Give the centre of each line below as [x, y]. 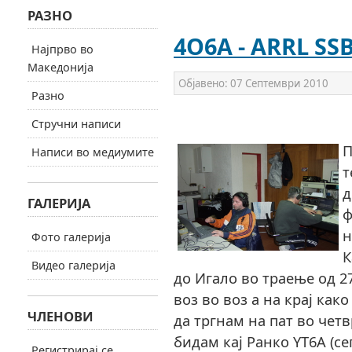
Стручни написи [76, 124]
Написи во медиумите [92, 152]
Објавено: [204, 83]
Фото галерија [71, 237]
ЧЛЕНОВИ [60, 316]
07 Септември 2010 [279, 83]
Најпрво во [62, 49]
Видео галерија [73, 265]
